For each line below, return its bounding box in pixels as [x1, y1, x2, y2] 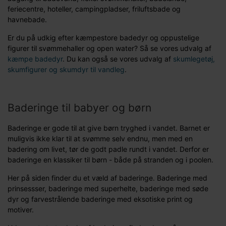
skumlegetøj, [173, 54, 215, 63]
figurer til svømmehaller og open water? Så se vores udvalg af [8, 43, 211, 52]
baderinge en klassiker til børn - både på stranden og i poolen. [8, 155, 213, 164]
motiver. [8, 205, 34, 214]
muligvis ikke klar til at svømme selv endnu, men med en [8, 134, 193, 143]
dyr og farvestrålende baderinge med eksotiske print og [8, 194, 193, 203]
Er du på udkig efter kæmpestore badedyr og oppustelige [8, 33, 199, 42]
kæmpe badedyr [8, 54, 63, 63]
